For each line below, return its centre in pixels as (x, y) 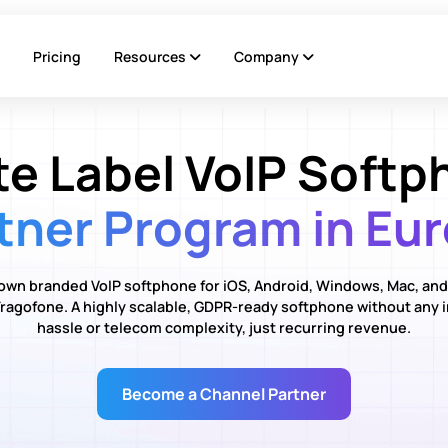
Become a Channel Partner (223, 393)
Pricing (57, 56)
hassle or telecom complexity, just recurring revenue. (223, 327)
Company (268, 56)
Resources (151, 56)
